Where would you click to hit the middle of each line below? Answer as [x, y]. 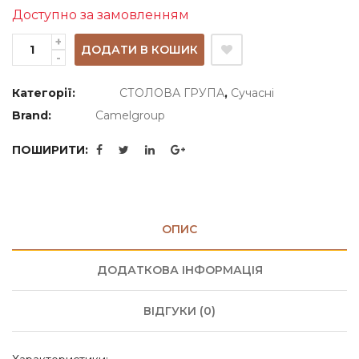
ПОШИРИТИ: [50, 149]
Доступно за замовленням [101, 14]
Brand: [33, 115]
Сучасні [252, 93]
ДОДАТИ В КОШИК [139, 49]
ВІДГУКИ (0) [179, 311]
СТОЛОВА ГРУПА [172, 93]
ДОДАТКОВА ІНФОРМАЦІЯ [179, 270]
